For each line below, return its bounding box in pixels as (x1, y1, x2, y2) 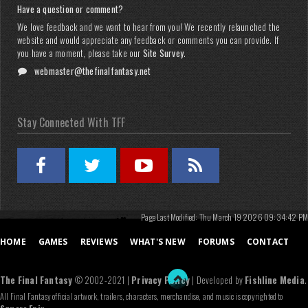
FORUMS (197, 236, 234, 247)
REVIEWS (80, 236, 118, 247)
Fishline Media (245, 273, 305, 287)
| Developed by (190, 273, 245, 287)
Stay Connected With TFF (17, 114, 126, 131)
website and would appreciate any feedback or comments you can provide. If (17, 33, 279, 47)
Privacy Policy (131, 273, 190, 287)
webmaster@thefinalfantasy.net (34, 64, 151, 78)
